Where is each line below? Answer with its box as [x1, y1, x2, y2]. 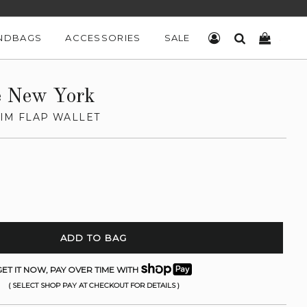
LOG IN [221, 32, 258, 43]
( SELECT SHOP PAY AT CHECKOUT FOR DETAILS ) [8, 281, 180, 290]
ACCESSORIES [65, 32, 141, 43]
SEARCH [245, 32, 289, 43]
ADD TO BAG [60, 232, 127, 243]
